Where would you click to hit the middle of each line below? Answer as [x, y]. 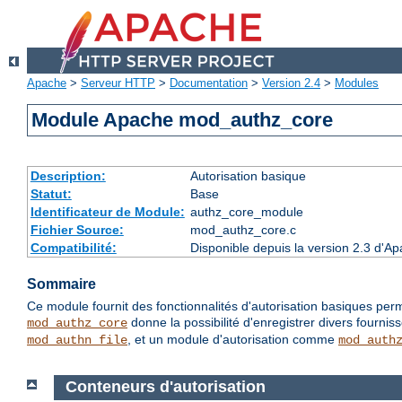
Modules [357, 83]
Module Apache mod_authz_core [183, 120]
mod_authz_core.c [243, 230]
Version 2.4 [291, 83]
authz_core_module [246, 212]
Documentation [209, 83]
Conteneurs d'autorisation [165, 387]
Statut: [51, 194]
